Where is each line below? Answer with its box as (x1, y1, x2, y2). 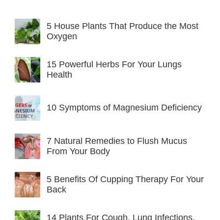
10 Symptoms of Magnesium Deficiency (47, 103, 202, 113)
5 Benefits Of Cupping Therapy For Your (47, 174, 204, 184)
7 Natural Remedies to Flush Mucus (47, 136, 187, 146)
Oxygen (47, 31, 77, 41)
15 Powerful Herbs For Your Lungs (47, 59, 182, 69)
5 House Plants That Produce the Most (47, 21, 198, 31)
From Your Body (47, 146, 110, 156)
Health (47, 69, 72, 80)
